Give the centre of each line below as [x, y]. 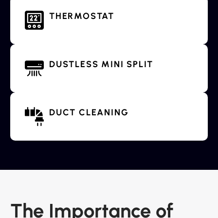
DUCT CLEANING [89, 113]
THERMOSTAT [82, 16]
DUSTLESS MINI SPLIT [101, 64]
